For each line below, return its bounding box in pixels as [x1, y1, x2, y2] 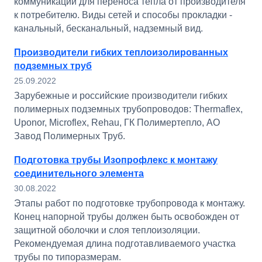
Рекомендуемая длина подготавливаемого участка [14, 239, 236, 249]
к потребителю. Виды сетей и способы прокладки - [14, 10, 232, 20]
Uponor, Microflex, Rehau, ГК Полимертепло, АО [14, 118, 220, 127]
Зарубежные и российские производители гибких [14, 91, 227, 101]
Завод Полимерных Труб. [14, 131, 125, 141]
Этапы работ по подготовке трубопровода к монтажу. [14, 198, 245, 208]
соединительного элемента [14, 168, 144, 178]
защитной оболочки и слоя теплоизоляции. [14, 225, 200, 235]
